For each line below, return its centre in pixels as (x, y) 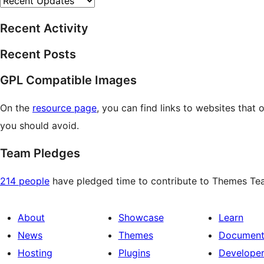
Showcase (141, 217)
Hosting (35, 253)
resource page (65, 108)
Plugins (134, 253)
